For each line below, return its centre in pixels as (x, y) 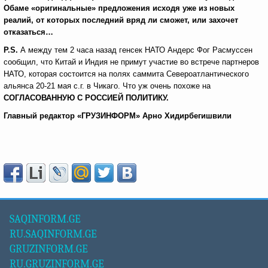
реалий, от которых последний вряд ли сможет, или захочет (121, 20)
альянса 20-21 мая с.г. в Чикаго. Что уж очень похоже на (107, 86)
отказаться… (28, 32)
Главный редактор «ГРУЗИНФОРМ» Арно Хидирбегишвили (118, 116)
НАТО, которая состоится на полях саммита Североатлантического (126, 74)
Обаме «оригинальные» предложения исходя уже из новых (119, 8)
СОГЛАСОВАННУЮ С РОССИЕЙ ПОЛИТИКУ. (86, 98)
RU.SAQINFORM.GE (53, 234)
